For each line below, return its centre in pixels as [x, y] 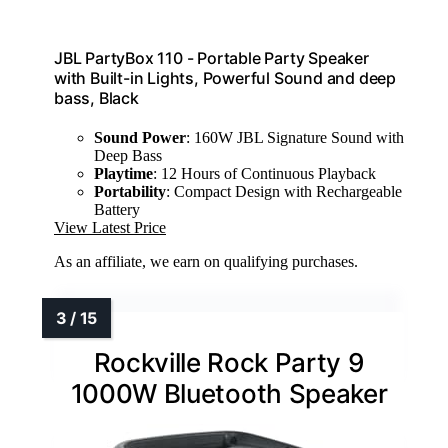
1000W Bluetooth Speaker [229, 394]
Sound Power [140, 138]
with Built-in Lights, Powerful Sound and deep [225, 77]
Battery [117, 210]
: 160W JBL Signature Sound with [295, 138]
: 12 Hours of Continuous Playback [264, 174]
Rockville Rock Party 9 [229, 363]
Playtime [123, 174]
